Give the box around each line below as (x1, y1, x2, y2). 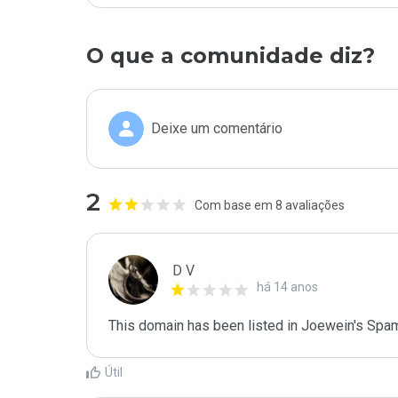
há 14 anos (257, 280, 318, 294)
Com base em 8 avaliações (195, 198, 345, 212)
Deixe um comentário (151, 120, 283, 137)
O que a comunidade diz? (86, 43, 375, 68)
